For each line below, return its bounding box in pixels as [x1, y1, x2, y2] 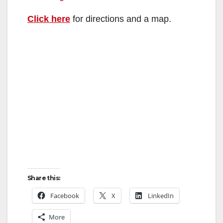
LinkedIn [148, 191, 174, 200]
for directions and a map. [70, 13, 171, 24]
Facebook [50, 191, 79, 200]
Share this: [27, 174, 60, 182]
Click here [27, 13, 70, 24]
